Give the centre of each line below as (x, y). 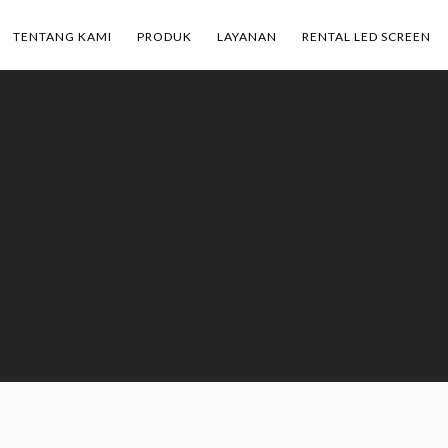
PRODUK (164, 36)
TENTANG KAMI (62, 36)
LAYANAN (247, 36)
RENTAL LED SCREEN (366, 36)
